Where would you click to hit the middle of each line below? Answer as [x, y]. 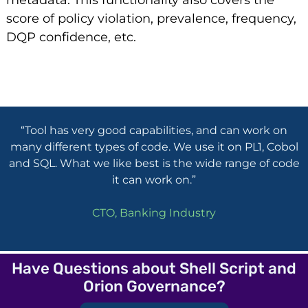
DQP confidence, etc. [71, 37]
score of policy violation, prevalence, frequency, [151, 19]
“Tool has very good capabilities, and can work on [154, 130]
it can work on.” [154, 179]
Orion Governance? [154, 287]
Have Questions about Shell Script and [154, 269]
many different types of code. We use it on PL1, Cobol [154, 146]
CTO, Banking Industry [154, 213]
